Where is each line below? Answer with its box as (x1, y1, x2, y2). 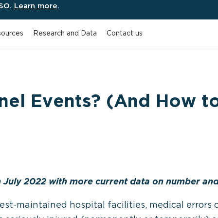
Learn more (14, 1, 57, 10)
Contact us (107, 29, 143, 37)
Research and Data (33, 29, 97, 37)
